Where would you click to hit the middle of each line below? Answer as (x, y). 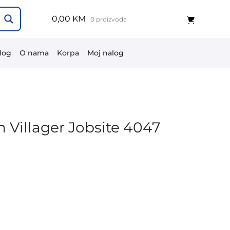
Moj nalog (106, 53)
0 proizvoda (109, 20)
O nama (34, 53)
